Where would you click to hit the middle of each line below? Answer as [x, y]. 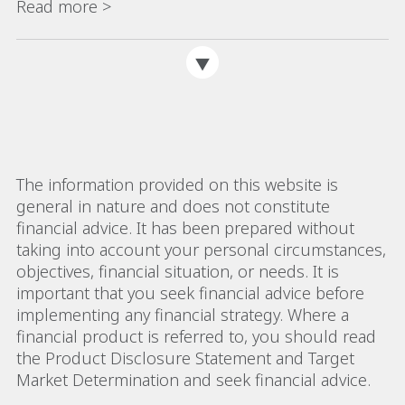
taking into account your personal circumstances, [201, 249]
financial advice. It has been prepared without [185, 227]
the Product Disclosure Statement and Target [185, 358]
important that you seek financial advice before [190, 292]
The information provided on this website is [177, 184]
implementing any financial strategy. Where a [183, 314]
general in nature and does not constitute [173, 206]
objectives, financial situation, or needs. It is [178, 271]
